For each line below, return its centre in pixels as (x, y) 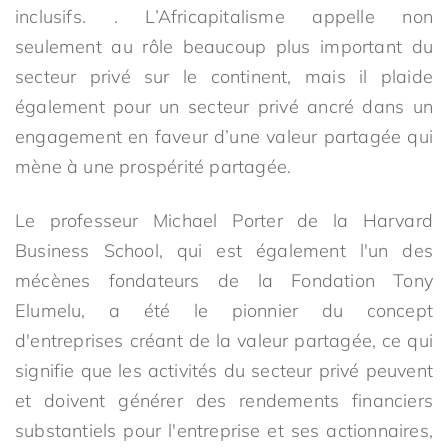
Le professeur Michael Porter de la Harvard (224, 220)
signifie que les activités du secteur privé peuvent (224, 370)
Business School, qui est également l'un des (224, 250)
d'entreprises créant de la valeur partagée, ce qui (224, 340)
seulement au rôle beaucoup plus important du (224, 46)
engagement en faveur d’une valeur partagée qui (224, 136)
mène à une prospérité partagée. (153, 166)
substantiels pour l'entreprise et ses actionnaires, (224, 430)
